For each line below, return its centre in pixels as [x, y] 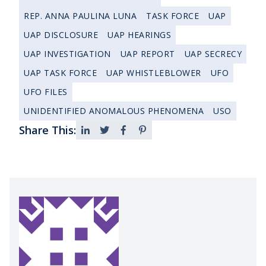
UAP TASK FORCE [60, 73]
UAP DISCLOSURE [61, 35]
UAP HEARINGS [139, 35]
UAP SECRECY [213, 54]
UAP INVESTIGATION [67, 54]
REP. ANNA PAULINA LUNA [80, 16]
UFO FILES [46, 92]
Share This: [47, 130]
